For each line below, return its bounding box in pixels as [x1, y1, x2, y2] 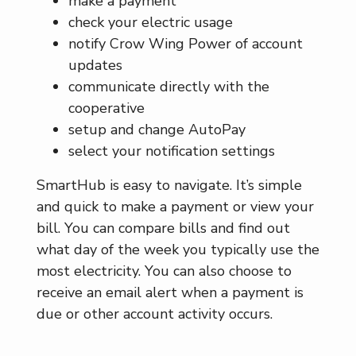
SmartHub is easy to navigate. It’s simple [37, 176, 302, 195]
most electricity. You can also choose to [37, 261, 292, 281]
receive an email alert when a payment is [37, 283, 304, 302]
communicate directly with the [68, 77, 269, 96]
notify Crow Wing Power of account [68, 34, 303, 53]
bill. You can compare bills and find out [37, 219, 290, 238]
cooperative [68, 99, 145, 118]
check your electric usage [68, 13, 233, 32]
